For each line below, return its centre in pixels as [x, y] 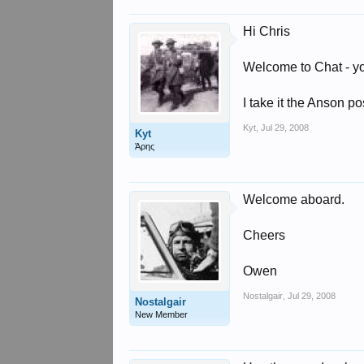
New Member [162, 314]
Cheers [264, 235]
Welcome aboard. [294, 199]
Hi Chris [267, 31]
